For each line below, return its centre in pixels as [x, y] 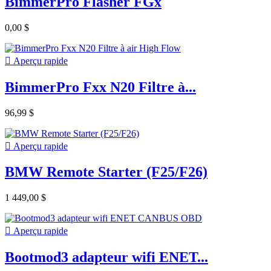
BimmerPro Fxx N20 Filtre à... [100, 87]
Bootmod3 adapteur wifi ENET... [106, 257]
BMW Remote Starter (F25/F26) [106, 172]
